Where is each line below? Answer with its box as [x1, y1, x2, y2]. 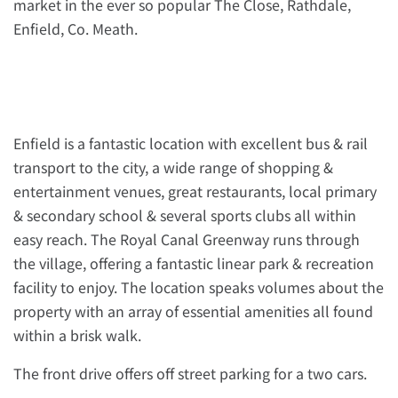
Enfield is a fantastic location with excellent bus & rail [13, 131, 368, 154]
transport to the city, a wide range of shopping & [13, 155, 333, 178]
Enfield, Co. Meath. [13, 17, 138, 39]
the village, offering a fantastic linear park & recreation [13, 251, 374, 274]
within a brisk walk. [13, 323, 141, 346]
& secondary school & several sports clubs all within [13, 203, 356, 226]
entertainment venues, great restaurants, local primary [13, 179, 377, 202]
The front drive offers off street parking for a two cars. [13, 362, 367, 384]
